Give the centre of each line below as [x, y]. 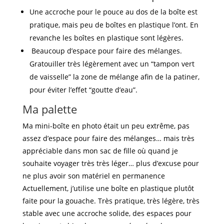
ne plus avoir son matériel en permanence [93, 176]
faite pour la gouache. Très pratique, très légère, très [111, 201]
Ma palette [49, 109]
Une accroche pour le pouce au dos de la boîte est [113, 12]
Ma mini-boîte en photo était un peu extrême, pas [106, 126]
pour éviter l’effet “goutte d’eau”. [83, 90]
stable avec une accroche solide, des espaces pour [107, 213]
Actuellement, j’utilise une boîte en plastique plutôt [108, 188]
